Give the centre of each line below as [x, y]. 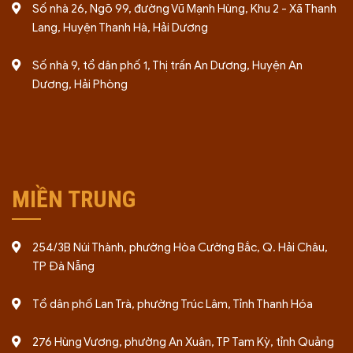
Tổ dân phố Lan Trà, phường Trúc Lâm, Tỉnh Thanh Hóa [172, 304]
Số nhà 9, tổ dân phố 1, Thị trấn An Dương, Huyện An [167, 65]
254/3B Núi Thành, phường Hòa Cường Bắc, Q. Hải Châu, [180, 247]
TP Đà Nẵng [63, 266]
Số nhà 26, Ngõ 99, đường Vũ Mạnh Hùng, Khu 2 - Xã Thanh [184, 9]
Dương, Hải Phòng [80, 84]
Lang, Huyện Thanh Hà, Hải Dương [120, 28]
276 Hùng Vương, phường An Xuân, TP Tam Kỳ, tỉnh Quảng [183, 342]
